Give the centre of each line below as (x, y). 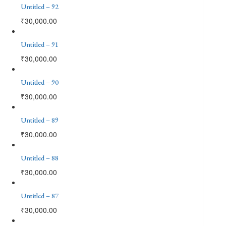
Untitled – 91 (40, 44)
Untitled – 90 (40, 82)
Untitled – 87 (40, 195)
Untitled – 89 (40, 120)
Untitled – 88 (40, 158)
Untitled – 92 (40, 6)
